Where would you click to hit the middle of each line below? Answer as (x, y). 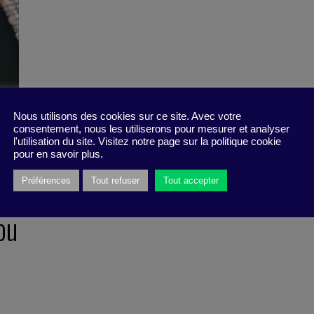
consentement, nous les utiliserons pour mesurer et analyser (151, 129)
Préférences (46, 180)
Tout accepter (191, 180)
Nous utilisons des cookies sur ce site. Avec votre (127, 116)
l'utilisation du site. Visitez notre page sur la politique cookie (147, 142)
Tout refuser (115, 180)
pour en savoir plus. (58, 154)
